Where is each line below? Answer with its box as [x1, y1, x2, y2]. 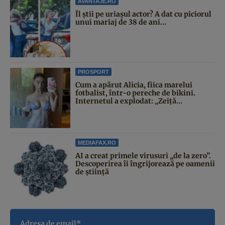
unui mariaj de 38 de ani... [75, 17, 166, 27]
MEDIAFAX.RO [78, 139, 116, 146]
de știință [75, 167, 109, 176]
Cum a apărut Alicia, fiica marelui [75, 80, 192, 89]
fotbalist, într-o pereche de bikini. [75, 88, 195, 97]
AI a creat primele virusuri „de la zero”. [75, 151, 211, 160]
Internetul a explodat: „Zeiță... [75, 96, 182, 105]
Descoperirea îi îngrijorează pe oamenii [75, 159, 215, 168]
